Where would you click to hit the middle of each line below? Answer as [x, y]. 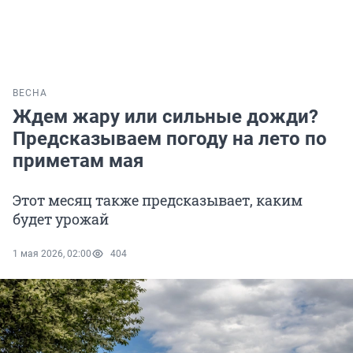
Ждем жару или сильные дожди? [165, 117]
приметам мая [78, 161]
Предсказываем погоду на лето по [170, 139]
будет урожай [61, 219]
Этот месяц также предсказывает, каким [158, 201]
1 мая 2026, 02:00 [52, 254]
